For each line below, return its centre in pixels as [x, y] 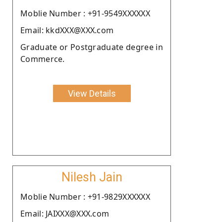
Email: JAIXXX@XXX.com [65, 213]
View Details [92, 93]
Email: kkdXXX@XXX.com [67, 30]
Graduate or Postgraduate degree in [92, 47]
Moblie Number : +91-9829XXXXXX [85, 196]
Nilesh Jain [92, 177]
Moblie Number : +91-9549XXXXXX [85, 13]
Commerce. [43, 59]
